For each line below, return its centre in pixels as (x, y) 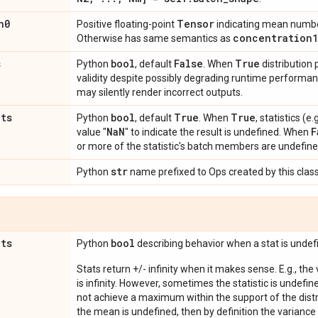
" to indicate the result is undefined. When (218, 132)
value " (92, 132)
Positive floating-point (127, 24)
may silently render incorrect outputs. (160, 92)
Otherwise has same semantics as (155, 38)
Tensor (196, 24)
